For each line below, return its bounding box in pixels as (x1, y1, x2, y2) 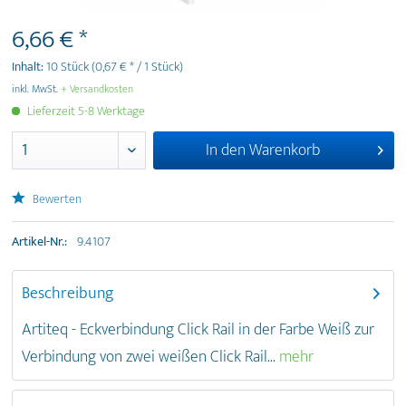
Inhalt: (12, 56, 46, 78)
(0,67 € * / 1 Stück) (92, 56, 183, 78)
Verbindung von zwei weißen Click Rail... (22, 343, 275, 371)
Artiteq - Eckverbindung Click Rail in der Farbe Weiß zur (22, 316, 374, 343)
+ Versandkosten (61, 80, 133, 98)
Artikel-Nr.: (12, 231, 67, 252)
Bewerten (30, 188, 82, 209)
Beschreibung (22, 280, 114, 307)
